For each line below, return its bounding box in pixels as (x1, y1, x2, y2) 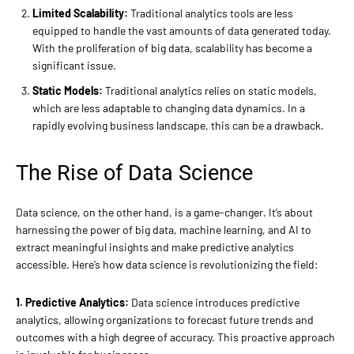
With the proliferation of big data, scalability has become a (32, 40, 312, 55)
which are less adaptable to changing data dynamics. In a (32, 100, 305, 115)
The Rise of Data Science (16, 160, 253, 186)
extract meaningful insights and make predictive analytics (16, 239, 294, 254)
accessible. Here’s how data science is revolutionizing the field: (16, 257, 318, 271)
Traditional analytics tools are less (128, 6, 293, 20)
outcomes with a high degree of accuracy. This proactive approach (16, 330, 335, 344)
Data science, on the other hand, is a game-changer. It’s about (16, 205, 313, 219)
